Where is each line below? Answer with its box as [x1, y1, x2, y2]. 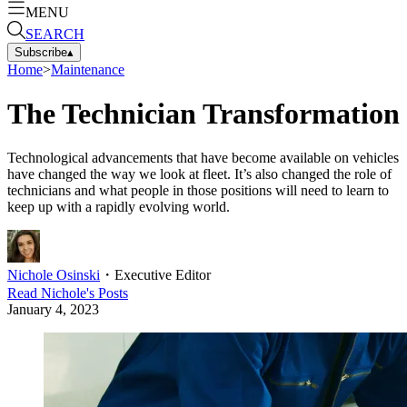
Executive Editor [114, 267, 211, 283]
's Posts [86, 285, 128, 302]
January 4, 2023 [7, 302, 99, 318]
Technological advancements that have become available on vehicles [7, 150, 399, 166]
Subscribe [15, 45, 67, 59]
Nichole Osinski [7, 267, 100, 283]
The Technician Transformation [7, 96, 400, 130]
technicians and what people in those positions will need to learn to [7, 183, 389, 199]
